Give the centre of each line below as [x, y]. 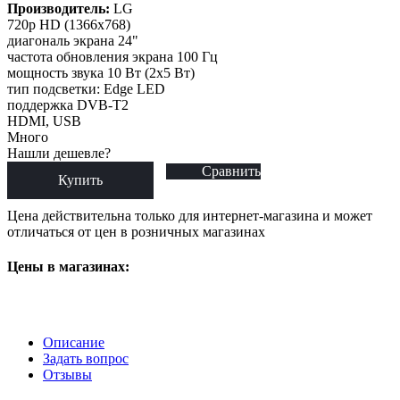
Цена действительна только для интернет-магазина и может [190, 215]
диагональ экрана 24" [73, 40]
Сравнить [231, 171]
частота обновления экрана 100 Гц [112, 56]
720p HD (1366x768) [69, 24]
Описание [74, 343]
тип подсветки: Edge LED [86, 88]
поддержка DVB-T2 [68, 104]
